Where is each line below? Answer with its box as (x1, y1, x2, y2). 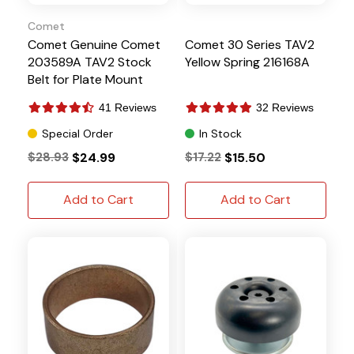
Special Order (42, 126, 113, 141)
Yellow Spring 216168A (185, 54, 310, 70)
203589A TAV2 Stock (28, 54, 152, 70)
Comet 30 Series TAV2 (185, 36, 314, 53)
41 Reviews (99, 101, 156, 114)
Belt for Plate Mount (28, 71, 143, 88)
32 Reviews (256, 101, 314, 114)
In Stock (199, 126, 242, 141)
